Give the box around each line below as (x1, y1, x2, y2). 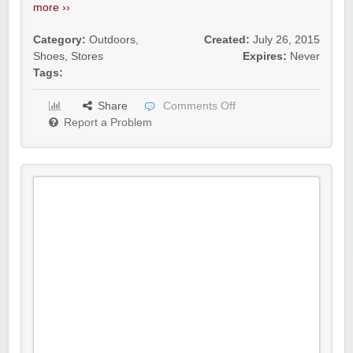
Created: (204, 34, 250, 46)
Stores (71, 50, 103, 63)
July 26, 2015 (253, 34, 320, 46)
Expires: (243, 50, 287, 63)
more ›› (33, 2, 70, 14)
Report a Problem (64, 117, 152, 129)
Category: (33, 34, 86, 46)
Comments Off (163, 100, 236, 113)
